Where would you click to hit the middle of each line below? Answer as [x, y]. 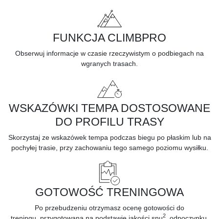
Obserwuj [30, 53]
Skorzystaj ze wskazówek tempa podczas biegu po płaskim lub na [109, 137]
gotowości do [164, 208]
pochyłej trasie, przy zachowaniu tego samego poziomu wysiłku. [109, 147]
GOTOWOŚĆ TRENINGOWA [109, 192]
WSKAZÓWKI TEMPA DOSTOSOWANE [109, 108]
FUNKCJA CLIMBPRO [109, 37]
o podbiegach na [178, 53]
